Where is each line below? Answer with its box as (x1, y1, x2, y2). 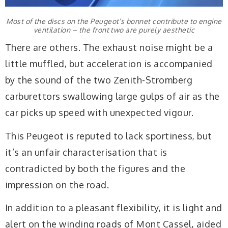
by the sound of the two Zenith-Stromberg (5, 74, 193, 85)
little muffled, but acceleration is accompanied (5, 58, 213, 69)
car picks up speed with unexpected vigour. (5, 107, 194, 118)
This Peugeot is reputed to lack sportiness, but (5, 130, 212, 141)
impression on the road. (5, 179, 109, 190)
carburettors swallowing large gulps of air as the (5, 91, 220, 102)
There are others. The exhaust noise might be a (5, 42, 213, 53)
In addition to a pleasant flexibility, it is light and (5, 202, 222, 213)
